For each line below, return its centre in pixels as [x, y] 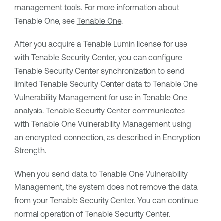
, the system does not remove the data [130, 187]
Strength [29, 150]
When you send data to [56, 174]
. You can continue [166, 200]
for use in [124, 97]
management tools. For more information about [96, 7]
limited [27, 84]
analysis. [30, 110]
